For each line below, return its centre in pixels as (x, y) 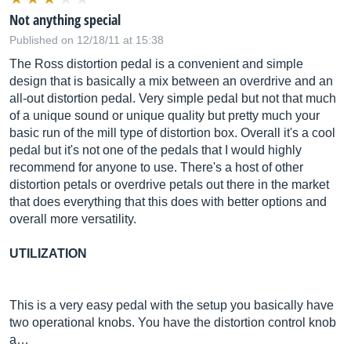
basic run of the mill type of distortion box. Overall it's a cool (172, 133)
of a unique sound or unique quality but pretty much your (165, 116)
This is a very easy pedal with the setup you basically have (172, 305)
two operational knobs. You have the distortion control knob (173, 322)
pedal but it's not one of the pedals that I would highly (156, 150)
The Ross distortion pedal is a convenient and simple (156, 64)
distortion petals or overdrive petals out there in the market (169, 185)
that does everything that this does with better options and (168, 202)
